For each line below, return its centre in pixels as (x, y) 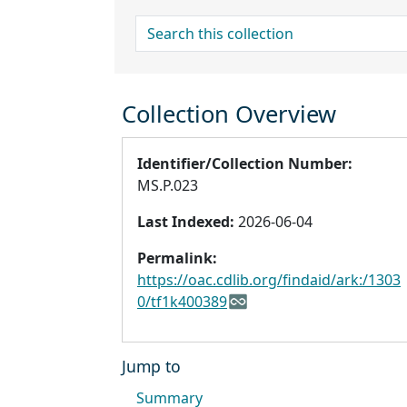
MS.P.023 (168, 186)
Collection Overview (229, 114)
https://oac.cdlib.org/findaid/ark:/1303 (269, 280)
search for (171, 26)
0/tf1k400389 (182, 302)
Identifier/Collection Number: (245, 164)
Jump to (151, 367)
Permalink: (177, 258)
